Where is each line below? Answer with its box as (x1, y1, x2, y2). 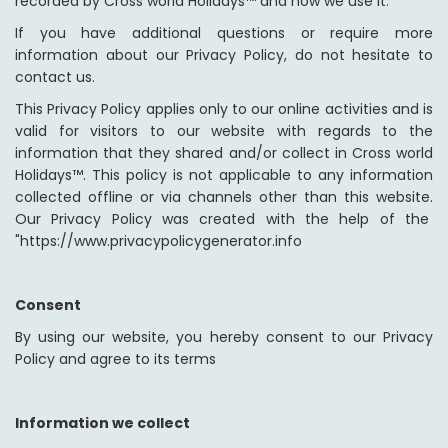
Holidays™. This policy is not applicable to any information (15, 165, 433, 186)
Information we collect (15, 413, 190, 434)
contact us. (15, 67, 95, 88)
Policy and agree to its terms (15, 349, 216, 370)
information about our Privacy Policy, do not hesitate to (15, 45, 433, 66)
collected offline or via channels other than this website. (15, 187, 433, 208)
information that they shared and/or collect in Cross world (15, 143, 433, 164)
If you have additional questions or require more (15, 23, 433, 44)
